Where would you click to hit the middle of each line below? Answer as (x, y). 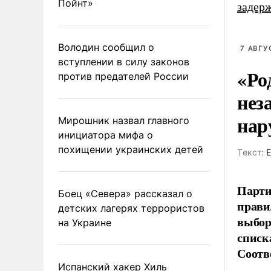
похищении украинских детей (131, 149)
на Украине (85, 222)
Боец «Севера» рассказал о (125, 193)
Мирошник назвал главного (124, 120)
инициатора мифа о (106, 135)
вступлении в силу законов (124, 61)
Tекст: (250, 152)
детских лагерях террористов (131, 208)
